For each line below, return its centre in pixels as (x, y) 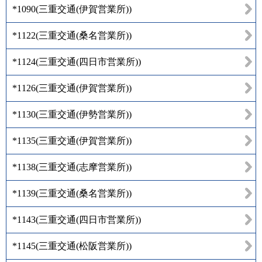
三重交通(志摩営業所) (84, 167)
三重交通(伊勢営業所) (84, 114)
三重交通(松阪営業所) (84, 246)
